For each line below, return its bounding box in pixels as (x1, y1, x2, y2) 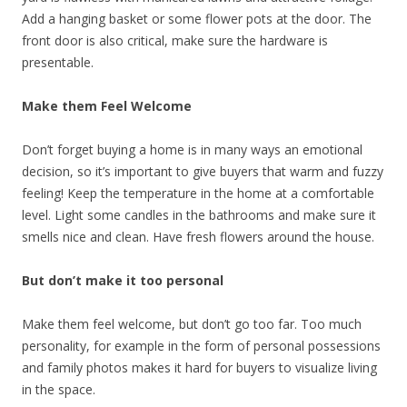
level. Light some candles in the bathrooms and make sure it (22, 206, 376, 223)
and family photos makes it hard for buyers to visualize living (22, 359, 377, 376)
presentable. (22, 54, 94, 71)
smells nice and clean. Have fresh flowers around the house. (22, 228, 374, 245)
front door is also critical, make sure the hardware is (22, 32, 328, 49)
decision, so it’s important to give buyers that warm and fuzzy (22, 163, 383, 180)
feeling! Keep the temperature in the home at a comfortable (22, 184, 374, 202)
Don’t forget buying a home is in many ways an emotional (22, 141, 362, 158)
